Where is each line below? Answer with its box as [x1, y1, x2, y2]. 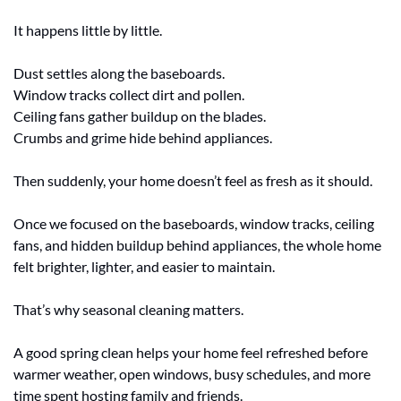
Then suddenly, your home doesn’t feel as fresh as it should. [13, 172, 372, 190]
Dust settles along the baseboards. [13, 64, 225, 82]
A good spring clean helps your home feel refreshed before [13, 344, 368, 362]
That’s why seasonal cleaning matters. [13, 301, 243, 319]
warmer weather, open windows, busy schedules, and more [13, 365, 371, 383]
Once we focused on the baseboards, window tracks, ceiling [13, 215, 374, 233]
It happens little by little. [13, 21, 162, 39]
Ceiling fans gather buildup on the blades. [13, 107, 266, 125]
